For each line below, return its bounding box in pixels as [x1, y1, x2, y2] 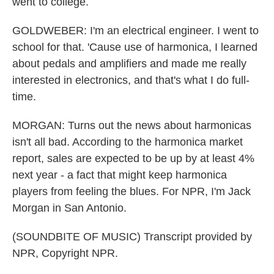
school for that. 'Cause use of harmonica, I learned [12, 41, 257, 53]
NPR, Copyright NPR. [12, 247, 118, 259]
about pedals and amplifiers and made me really [12, 57, 246, 70]
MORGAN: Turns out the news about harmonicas [12, 119, 251, 131]
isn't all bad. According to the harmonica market [12, 136, 243, 148]
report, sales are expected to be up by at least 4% [12, 152, 254, 165]
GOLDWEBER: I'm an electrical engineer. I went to [12, 24, 259, 37]
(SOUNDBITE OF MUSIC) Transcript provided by [12, 231, 252, 243]
